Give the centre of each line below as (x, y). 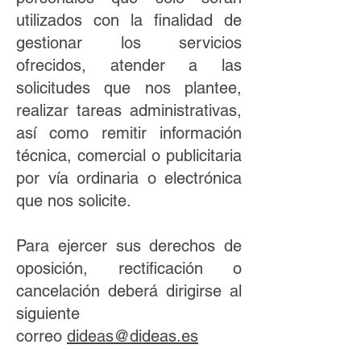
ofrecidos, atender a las (129, 65)
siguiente (48, 313)
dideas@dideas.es (133, 336)
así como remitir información (129, 133)
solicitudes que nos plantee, (129, 88)
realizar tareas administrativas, (129, 110)
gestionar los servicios (129, 43)
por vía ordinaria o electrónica (129, 178)
